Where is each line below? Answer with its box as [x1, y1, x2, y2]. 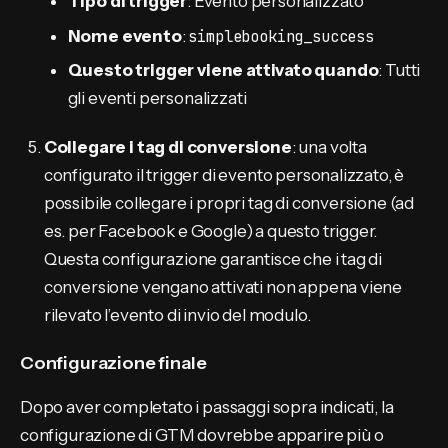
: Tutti [378, 60, 421, 81]
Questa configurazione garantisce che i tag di [43, 248, 383, 269]
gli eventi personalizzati [67, 88, 247, 109]
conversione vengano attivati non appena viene [43, 276, 403, 297]
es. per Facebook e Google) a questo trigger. [43, 220, 378, 241]
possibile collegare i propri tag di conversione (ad [43, 192, 415, 213]
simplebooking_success [188, 25, 374, 47]
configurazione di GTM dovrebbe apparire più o [20, 424, 384, 445]
